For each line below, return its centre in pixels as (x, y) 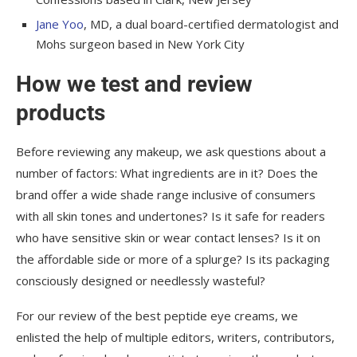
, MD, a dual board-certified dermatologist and (211, 24)
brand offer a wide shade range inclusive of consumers (166, 195)
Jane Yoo (60, 24)
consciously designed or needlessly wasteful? (141, 281)
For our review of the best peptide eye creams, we (157, 316)
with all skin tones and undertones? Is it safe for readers (171, 216)
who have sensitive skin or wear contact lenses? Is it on (168, 238)
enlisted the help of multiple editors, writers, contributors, (175, 337)
